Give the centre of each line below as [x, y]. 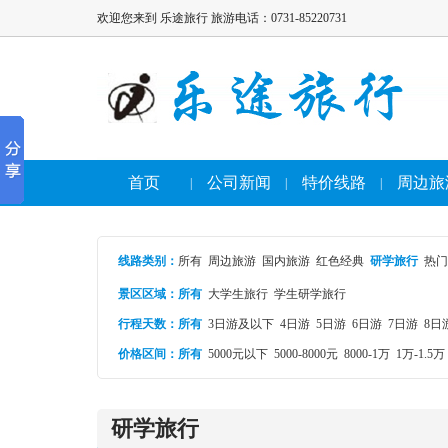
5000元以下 [238, 354]
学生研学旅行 [310, 294]
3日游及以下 [241, 324]
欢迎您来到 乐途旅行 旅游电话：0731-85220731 [222, 18]
